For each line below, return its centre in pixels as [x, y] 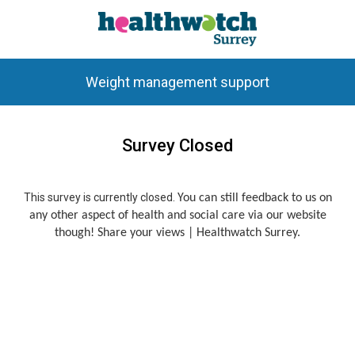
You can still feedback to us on [254, 198]
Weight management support [177, 82]
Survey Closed [177, 145]
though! [76, 233]
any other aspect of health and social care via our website [177, 215]
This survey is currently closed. [100, 197]
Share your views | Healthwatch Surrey [197, 233]
